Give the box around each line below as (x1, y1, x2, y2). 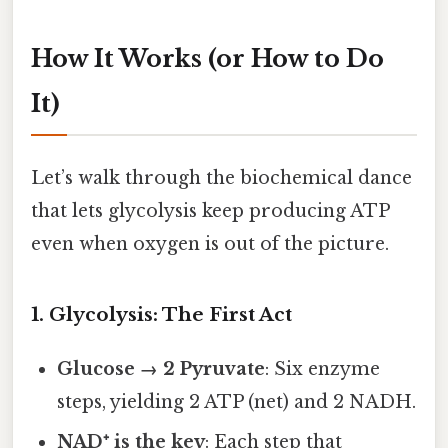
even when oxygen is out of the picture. (31, 232, 389, 255)
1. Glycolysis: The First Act (31, 302, 292, 326)
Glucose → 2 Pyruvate (57, 357, 266, 380)
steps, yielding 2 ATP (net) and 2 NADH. (57, 390, 417, 413)
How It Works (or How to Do (31, 43, 384, 73)
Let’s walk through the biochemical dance (31, 166, 412, 189)
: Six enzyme (265, 357, 381, 380)
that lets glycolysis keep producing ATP (31, 199, 389, 222)
